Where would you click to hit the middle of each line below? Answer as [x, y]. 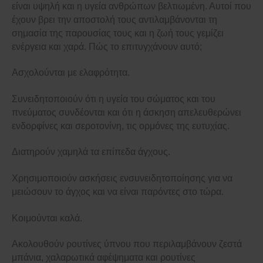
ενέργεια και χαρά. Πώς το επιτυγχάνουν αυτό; [107, 46]
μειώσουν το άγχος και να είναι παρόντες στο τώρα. [118, 191]
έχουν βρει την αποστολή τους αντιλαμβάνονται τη [114, 19]
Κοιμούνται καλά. [47, 218]
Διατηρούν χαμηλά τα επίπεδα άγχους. [91, 152]
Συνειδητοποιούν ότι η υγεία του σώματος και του [114, 99]
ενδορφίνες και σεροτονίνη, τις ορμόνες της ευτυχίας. [121, 126]
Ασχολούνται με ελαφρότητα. [71, 73]
